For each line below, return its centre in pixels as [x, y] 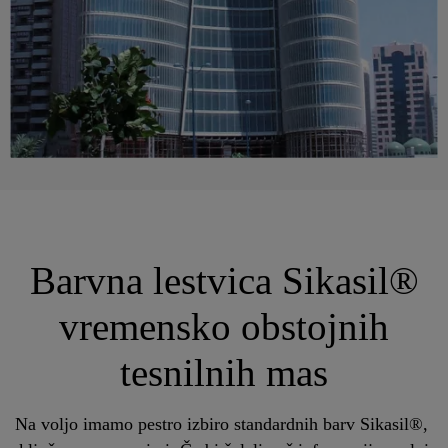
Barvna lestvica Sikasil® [224, 281]
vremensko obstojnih [224, 327]
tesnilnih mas [224, 373]
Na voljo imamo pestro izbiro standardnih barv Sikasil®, [219, 423]
